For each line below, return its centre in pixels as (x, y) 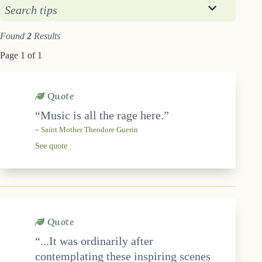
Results (46, 36)
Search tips (31, 10)
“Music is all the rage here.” (102, 115)
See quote (51, 146)
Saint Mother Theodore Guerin (89, 130)
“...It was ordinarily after (94, 241)
